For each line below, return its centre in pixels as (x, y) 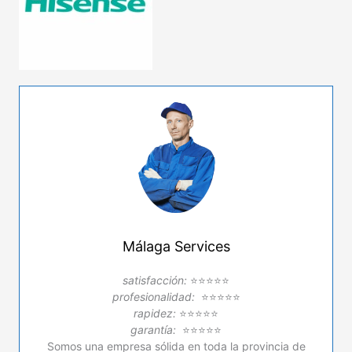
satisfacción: (155, 280)
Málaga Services (176, 247)
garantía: (153, 330)
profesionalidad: (153, 297)
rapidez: (155, 313)
